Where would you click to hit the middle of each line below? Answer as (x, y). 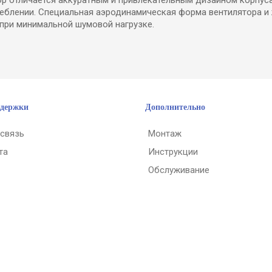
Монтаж (165, 133)
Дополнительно (175, 107)
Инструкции (173, 151)
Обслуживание (179, 170)
